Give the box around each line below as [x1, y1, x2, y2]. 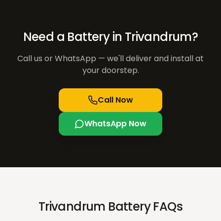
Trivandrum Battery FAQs [38, 198, 183, 215]
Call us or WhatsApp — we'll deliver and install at [17, 53, 204, 64]
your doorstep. [82, 65, 139, 76]
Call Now [98, 94, 133, 106]
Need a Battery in [23, 29, 125, 45]
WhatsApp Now [84, 118, 147, 129]
